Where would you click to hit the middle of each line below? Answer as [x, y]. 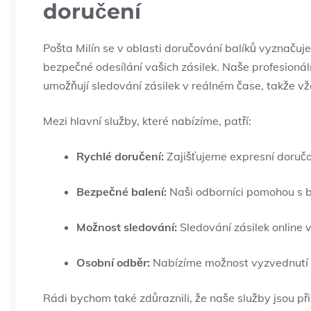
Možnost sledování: [127, 227]
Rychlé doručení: [120, 157]
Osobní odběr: [113, 263]
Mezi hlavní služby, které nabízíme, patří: [147, 121]
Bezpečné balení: [121, 192]
